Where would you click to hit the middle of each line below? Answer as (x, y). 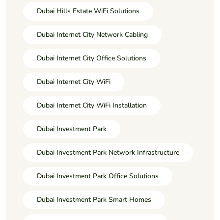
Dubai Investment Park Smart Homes (94, 199)
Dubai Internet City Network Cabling (92, 34)
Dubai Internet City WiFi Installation (92, 105)
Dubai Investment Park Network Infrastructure (108, 152)
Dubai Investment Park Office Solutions (98, 176)
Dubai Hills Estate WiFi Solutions (88, 11)
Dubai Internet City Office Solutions (92, 58)
